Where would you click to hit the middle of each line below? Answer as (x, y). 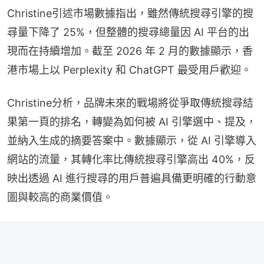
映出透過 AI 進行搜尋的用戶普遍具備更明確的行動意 (132, 178)
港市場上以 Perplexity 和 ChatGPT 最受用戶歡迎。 (129, 70)
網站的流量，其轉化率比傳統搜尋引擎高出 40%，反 (131, 159)
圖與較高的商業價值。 (60, 197)
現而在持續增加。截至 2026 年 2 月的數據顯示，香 (130, 51)
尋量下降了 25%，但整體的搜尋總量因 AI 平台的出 (128, 32)
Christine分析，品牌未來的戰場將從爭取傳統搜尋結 (130, 103)
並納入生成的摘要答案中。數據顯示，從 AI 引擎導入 (132, 141)
